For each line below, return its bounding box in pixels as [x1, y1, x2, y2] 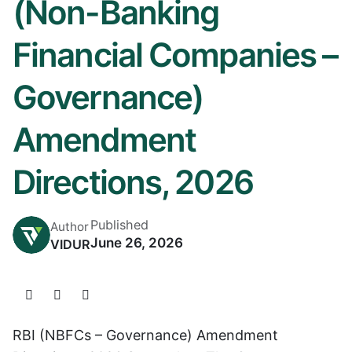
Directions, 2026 [13, 161, 253, 202]
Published [90, 217, 148, 233]
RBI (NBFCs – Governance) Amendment [13, 326, 278, 343]
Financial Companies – [13, 34, 338, 75]
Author [50, 218, 89, 234]
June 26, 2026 [90, 234, 183, 251]
